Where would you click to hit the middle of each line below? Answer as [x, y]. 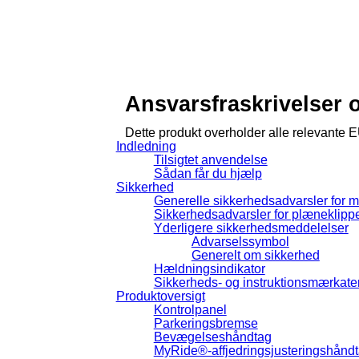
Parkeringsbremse [206, 323]
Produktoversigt [160, 296]
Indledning [146, 146]
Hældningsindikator [209, 268]
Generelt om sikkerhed [255, 255]
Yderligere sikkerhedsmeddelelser [251, 228]
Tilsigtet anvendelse [210, 159]
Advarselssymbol [240, 241]
